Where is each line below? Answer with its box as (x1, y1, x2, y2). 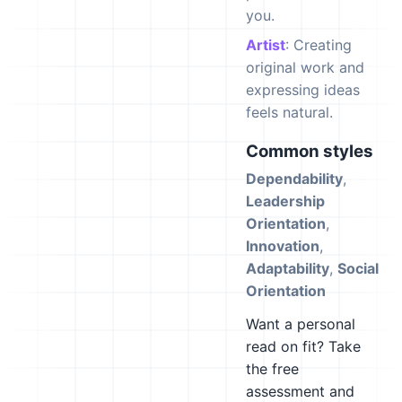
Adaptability (246, 259, 329, 277)
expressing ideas (246, 81, 360, 99)
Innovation (246, 237, 319, 255)
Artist (246, 36, 285, 54)
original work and (246, 58, 364, 76)
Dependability (246, 170, 343, 188)
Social (337, 259, 379, 277)
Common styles (246, 141, 373, 162)
